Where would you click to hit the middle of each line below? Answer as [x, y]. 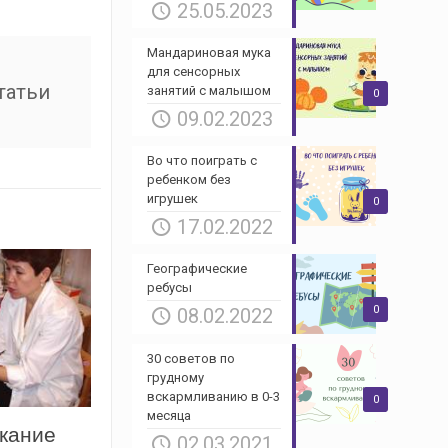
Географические [196, 268]
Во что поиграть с [201, 160]
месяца [168, 415]
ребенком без [188, 179]
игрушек [172, 198]
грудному [175, 377]
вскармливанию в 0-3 [213, 396]
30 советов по [190, 358]
